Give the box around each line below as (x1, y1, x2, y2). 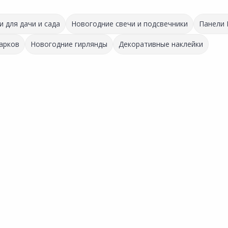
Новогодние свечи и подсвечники (71, 19, 188, 28)
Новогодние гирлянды (31, 39, 107, 49)
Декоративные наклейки (119, 39, 203, 49)
